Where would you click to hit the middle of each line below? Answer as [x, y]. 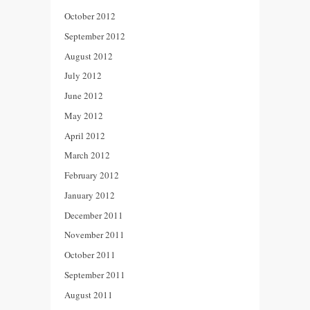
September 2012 [95, 36]
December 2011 [94, 215]
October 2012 [90, 16]
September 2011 [95, 274]
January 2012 [90, 195]
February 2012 [92, 175]
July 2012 [83, 76]
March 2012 [87, 155]
